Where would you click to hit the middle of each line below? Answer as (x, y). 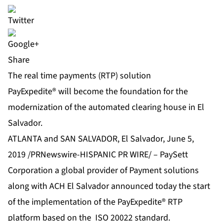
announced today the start (160, 186)
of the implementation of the (63, 202)
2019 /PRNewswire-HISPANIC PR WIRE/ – (84, 155)
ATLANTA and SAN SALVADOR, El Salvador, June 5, (101, 139)
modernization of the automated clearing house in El (106, 108)
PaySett (174, 155)
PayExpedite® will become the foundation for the (98, 92)
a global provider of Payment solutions (126, 171)
